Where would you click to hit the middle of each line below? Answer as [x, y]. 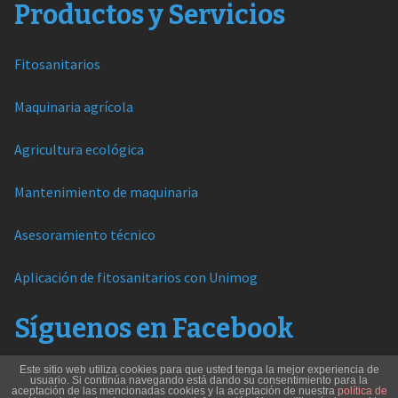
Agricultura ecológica [79, 149]
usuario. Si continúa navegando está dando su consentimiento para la [199, 380]
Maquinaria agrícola [73, 107]
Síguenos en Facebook [154, 329]
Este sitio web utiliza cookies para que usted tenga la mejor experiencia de [199, 370]
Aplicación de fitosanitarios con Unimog [135, 277]
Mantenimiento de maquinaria [106, 192]
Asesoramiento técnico [84, 235]
